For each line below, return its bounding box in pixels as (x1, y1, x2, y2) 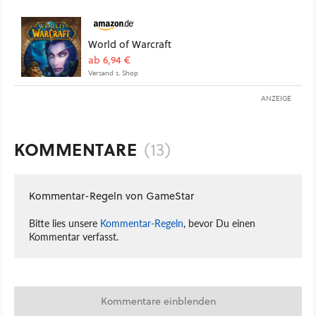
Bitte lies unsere (29, 215, 100, 230)
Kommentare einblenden (100, 293, 216, 308)
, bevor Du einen (183, 215, 255, 230)
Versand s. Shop (88, 67, 138, 78)
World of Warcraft (88, 36, 171, 51)
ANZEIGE (261, 92, 291, 103)
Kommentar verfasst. (29, 229, 119, 243)
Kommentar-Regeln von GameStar (29, 188, 194, 203)
